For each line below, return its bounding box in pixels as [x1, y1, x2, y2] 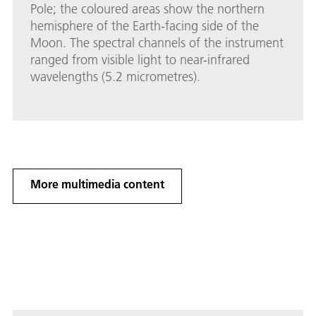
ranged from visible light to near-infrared [30, 51, 250, 68]
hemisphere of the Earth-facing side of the [30, 17, 259, 34]
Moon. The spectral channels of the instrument [30, 34, 284, 51]
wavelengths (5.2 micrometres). [30, 68, 200, 85]
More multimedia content [30, 176, 164, 191]
